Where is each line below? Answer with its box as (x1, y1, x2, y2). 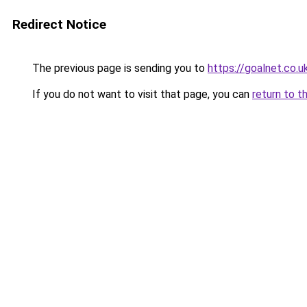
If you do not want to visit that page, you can (29, 88, 252, 101)
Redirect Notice (12, 16, 106, 32)
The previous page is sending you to (29, 62, 208, 75)
